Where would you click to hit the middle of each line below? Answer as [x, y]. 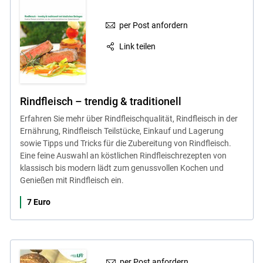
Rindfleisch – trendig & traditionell [100, 101]
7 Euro [38, 202]
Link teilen [138, 47]
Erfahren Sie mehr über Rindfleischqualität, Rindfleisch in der [129, 118]
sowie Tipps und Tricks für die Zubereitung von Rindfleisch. [125, 143]
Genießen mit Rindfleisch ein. [72, 180]
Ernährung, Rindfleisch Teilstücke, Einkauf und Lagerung [122, 131]
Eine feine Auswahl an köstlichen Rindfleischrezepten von [123, 155]
